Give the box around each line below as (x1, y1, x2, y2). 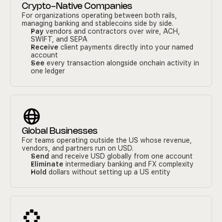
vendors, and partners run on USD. (22, 144, 133, 152)
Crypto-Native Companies (22, 2, 132, 10)
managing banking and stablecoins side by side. (22, 19, 173, 27)
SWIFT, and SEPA (31, 35, 87, 43)
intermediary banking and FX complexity (63, 160, 194, 168)
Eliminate (31, 160, 63, 168)
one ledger (31, 67, 65, 75)
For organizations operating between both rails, (22, 11, 177, 19)
